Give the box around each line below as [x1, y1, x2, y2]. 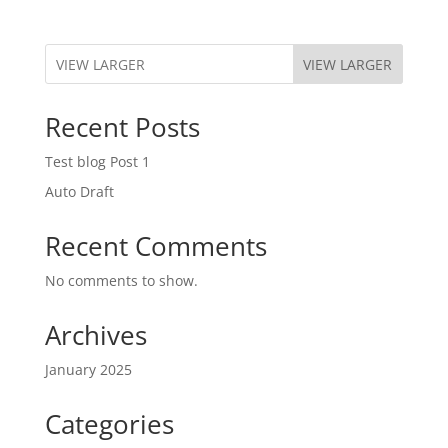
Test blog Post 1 [44, 152, 150, 172]
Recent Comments [44, 228, 267, 265]
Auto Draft [44, 182, 114, 202]
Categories [44, 406, 174, 443]
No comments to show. [44, 271, 198, 291]
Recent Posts [44, 109, 200, 146]
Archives [44, 317, 147, 354]
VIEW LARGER [303, 55, 393, 74]
